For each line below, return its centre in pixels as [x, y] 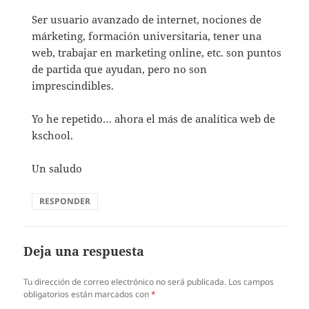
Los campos [251, 281]
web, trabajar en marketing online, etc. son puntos [157, 52]
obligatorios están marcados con [88, 294]
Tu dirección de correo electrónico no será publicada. [125, 281]
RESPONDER [65, 201]
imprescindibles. [73, 85]
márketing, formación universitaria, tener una [147, 36]
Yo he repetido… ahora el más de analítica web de [154, 118]
